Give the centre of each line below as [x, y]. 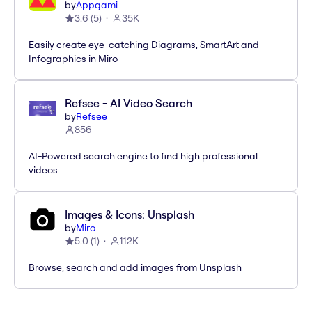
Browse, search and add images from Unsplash [135, 268]
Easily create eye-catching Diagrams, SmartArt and [144, 45]
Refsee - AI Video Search [128, 103]
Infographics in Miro [73, 59]
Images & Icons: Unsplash [130, 215]
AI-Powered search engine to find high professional [143, 156]
